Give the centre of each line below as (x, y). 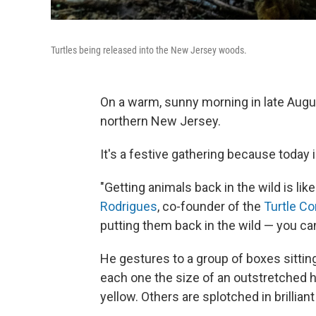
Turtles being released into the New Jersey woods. (149, 50)
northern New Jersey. (160, 121)
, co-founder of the (211, 206)
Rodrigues (129, 206)
